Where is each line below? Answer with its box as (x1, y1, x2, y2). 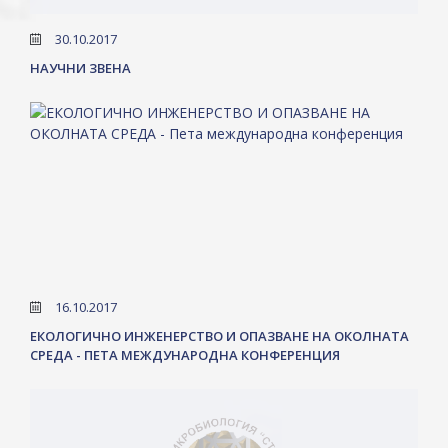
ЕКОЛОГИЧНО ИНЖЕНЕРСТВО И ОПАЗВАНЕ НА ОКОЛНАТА (30, 327, 409, 345)
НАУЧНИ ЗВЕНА (30, 59, 131, 77)
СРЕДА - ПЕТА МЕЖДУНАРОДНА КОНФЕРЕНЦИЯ (30, 346, 340, 364)
